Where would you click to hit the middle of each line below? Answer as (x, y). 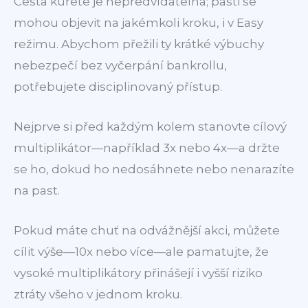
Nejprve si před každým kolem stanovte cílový (150, 127)
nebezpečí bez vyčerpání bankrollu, (120, 66)
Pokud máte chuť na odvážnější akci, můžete (147, 231)
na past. (37, 191)
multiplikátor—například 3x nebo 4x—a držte (147, 148)
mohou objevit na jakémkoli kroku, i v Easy (139, 23)
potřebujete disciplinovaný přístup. (118, 87)
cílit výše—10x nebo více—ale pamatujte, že (141, 252)
